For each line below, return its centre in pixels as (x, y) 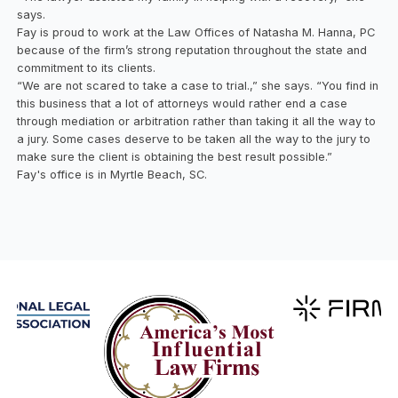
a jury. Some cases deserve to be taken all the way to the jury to (194, 139)
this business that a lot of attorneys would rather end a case (183, 103)
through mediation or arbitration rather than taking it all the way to (197, 121)
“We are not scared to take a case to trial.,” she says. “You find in (198, 85)
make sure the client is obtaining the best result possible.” (175, 156)
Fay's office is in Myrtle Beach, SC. (112, 174)
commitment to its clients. (87, 68)
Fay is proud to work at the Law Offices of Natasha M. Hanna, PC (196, 32)
